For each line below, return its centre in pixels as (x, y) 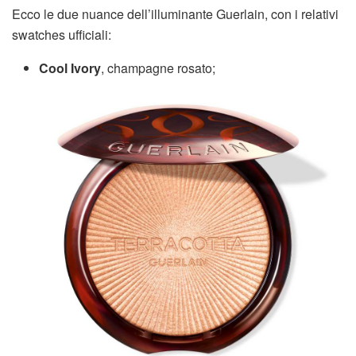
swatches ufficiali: (62, 35)
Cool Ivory (70, 68)
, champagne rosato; (159, 68)
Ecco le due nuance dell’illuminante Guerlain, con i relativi (175, 14)
